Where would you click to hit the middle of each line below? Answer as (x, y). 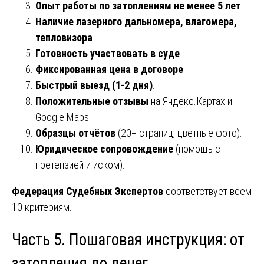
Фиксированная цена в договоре (109, 69)
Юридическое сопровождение (104, 148)
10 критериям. (42, 207)
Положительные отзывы (92, 101)
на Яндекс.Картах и (190, 101)
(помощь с (197, 148)
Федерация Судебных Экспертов (88, 191)
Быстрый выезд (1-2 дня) (94, 85)
